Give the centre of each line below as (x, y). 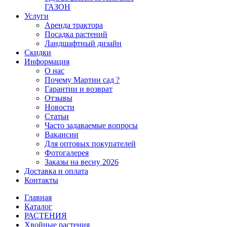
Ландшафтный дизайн (83, 43)
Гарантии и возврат (79, 89)
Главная (38, 197)
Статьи (57, 116)
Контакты (41, 180)
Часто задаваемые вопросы (91, 125)
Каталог (38, 206)
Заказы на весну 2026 (82, 162)
